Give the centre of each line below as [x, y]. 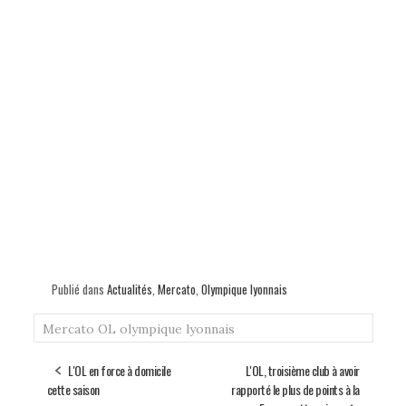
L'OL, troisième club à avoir [302, 371]
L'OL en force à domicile [119, 371]
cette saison [73, 390]
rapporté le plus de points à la [295, 390]
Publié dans [79, 290]
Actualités [129, 290]
